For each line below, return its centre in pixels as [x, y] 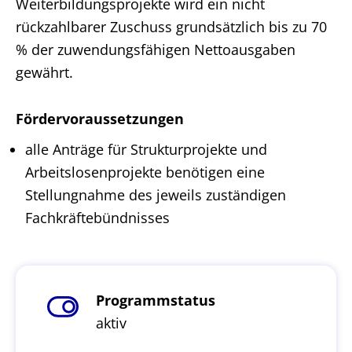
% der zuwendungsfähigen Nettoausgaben [156, 49]
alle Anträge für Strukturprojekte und [146, 149]
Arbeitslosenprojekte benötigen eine [145, 172]
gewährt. [44, 72]
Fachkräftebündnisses [97, 218]
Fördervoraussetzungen [100, 119]
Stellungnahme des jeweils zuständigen [156, 195]
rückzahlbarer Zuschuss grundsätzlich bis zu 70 [171, 27]
